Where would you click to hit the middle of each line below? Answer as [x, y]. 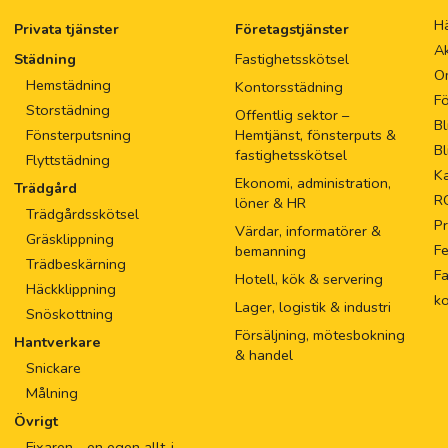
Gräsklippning [70, 239]
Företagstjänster [292, 29]
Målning [52, 393]
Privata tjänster [66, 29]
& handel [264, 355]
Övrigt [36, 421]
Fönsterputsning [78, 135]
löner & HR [270, 203]
